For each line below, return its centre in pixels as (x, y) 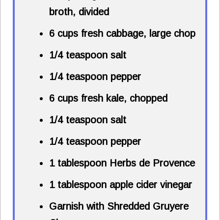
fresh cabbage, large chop (137, 34)
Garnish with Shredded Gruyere (119, 206)
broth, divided (79, 12)
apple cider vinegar (149, 185)
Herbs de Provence (151, 163)
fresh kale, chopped (123, 98)
